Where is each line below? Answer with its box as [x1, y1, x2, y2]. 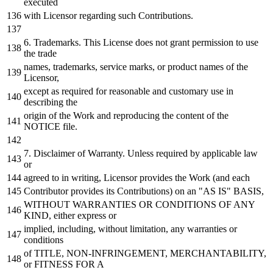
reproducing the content [111, 110, 207, 121]
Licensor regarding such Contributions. [41, 10, 193, 21]
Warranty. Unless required [85, 148, 190, 159]
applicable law [200, 148, 258, 159]
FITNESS [32, 259, 76, 270]
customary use [166, 86, 226, 97]
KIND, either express [24, 210, 108, 221]
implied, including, [24, 224, 98, 235]
